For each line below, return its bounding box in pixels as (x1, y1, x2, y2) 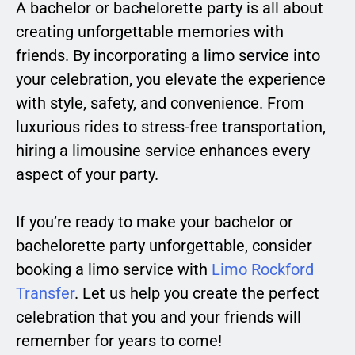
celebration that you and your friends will (16, 307, 301, 327)
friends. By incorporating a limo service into (16, 46, 320, 66)
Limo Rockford (212, 260, 314, 280)
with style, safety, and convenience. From (16, 94, 304, 113)
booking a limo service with (16, 260, 212, 280)
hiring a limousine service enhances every (16, 141, 310, 161)
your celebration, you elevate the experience (16, 70, 326, 90)
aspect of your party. (16, 165, 158, 185)
